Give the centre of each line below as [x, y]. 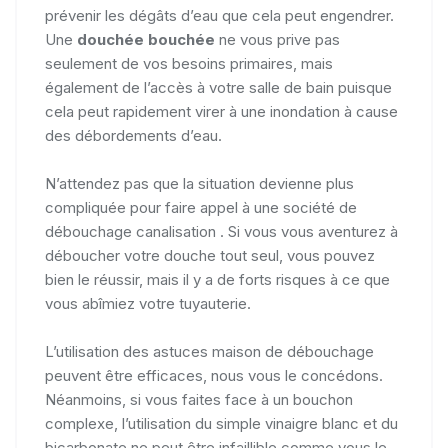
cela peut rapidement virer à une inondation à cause [221, 111]
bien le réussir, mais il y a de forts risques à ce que [217, 279]
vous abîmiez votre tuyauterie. [148, 303]
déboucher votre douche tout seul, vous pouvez [210, 255]
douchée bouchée [148, 39]
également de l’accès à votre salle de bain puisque [218, 87]
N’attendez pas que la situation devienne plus [199, 183]
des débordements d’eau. [133, 135]
